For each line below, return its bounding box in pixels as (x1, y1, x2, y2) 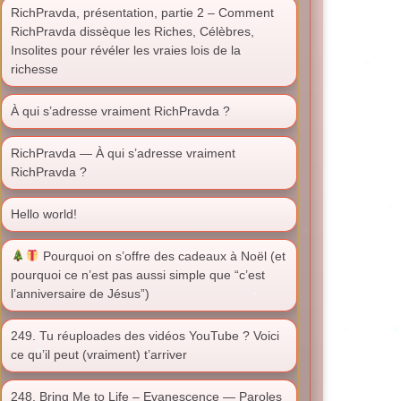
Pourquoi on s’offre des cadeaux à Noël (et (38, 249, 286, 263)
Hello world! (11, 207, 77, 221)
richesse (11, 62, 58, 76)
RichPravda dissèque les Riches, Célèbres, (11, 24, 254, 38)
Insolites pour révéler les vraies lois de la (11, 43, 241, 57)
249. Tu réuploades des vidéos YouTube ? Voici (11, 328, 279, 343)
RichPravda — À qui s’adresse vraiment (11, 146, 235, 160)
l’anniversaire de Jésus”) (11, 286, 149, 301)
